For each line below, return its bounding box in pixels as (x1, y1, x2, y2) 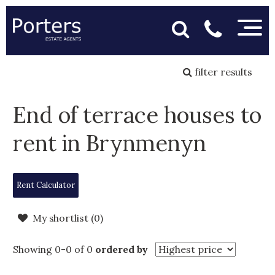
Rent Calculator (17, 180, 75, 190)
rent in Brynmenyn (12, 129, 206, 157)
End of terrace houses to (12, 101, 261, 129)
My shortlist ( (32, 212, 94, 224)
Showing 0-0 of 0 (12, 243, 93, 255)
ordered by (95, 243, 149, 255)
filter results (192, 66, 253, 78)
